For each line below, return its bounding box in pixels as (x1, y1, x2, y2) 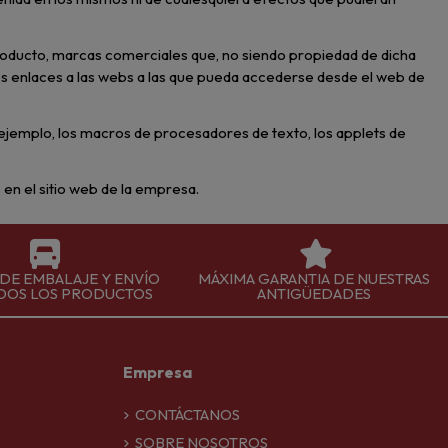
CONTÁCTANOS (135, 405, 241, 425)
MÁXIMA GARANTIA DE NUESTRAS (197, 268, 430, 288)
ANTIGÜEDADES (256, 283, 371, 303)
